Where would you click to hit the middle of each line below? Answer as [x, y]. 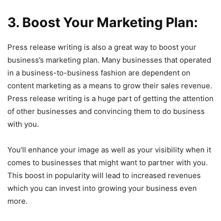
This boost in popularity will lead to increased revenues [104, 175]
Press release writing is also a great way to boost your [102, 47]
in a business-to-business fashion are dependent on [99, 73]
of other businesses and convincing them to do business [106, 111]
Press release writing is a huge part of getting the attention [110, 98]
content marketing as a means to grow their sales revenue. [110, 85]
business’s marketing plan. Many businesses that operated [109, 60]
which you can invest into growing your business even [102, 188]
